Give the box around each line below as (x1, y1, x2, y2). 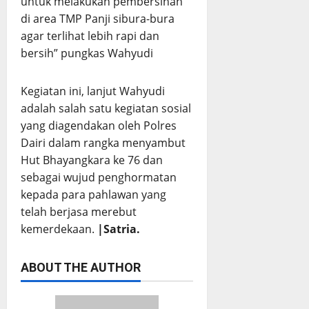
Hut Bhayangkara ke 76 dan (21, 152, 163, 168)
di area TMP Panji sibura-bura (21, 11, 175, 27)
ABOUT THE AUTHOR (21, 260, 141, 275)
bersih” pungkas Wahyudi (21, 46, 153, 61)
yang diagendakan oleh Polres (21, 118, 177, 134)
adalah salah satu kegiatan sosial (21, 101, 191, 117)
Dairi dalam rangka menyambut (21, 135, 186, 151)
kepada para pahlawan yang (21, 187, 166, 203)
